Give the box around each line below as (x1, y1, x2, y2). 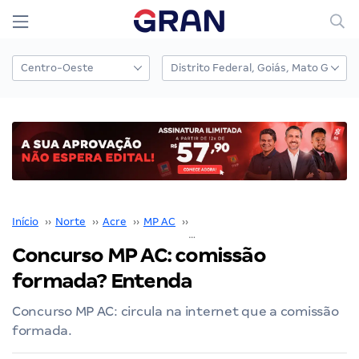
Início (12, 215, 38, 228)
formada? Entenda (12, 268, 192, 292)
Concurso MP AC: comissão (12, 243, 265, 267)
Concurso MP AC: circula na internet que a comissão (12, 303, 339, 319)
